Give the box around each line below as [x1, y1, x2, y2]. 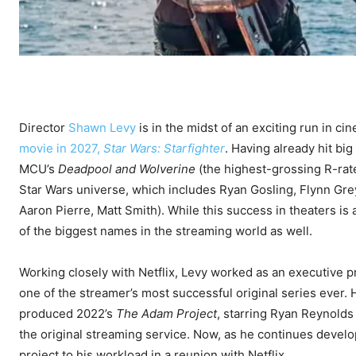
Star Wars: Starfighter [103, 141, 225, 157]
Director [19, 120, 68, 136]
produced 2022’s [19, 306, 116, 322]
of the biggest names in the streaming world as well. [19, 223, 312, 239]
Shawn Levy [68, 120, 136, 136]
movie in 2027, [19, 141, 103, 157]
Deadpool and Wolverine [58, 161, 195, 177]
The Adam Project [116, 306, 217, 322]
